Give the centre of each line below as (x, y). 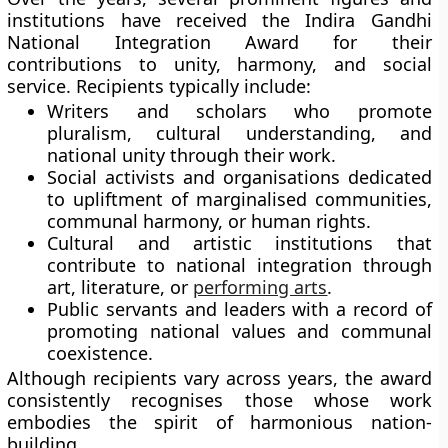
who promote (349, 111)
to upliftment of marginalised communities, (239, 199)
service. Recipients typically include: (159, 86)
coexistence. (100, 353)
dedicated (385, 177)
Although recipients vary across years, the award (219, 378)
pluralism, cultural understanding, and (239, 133)
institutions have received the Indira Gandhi (219, 20)
